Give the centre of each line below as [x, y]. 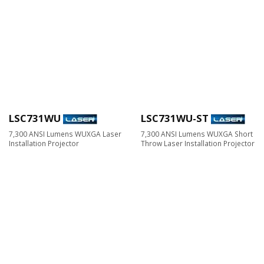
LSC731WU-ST [175, 118]
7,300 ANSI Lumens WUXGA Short [197, 134]
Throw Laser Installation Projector [198, 143]
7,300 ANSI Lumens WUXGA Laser [65, 134]
